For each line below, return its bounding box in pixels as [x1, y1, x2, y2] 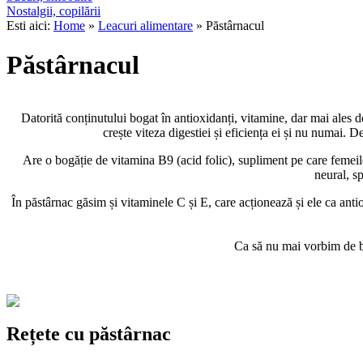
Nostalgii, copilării [6, 4, 100, 18]
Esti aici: [6, 19, 53, 32]
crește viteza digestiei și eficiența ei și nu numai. [103, 125, 349, 139]
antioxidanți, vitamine [173, 110, 284, 125]
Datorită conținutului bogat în [20, 110, 174, 125]
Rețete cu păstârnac [6, 322, 171, 344]
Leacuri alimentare [98, 19, 193, 32]
